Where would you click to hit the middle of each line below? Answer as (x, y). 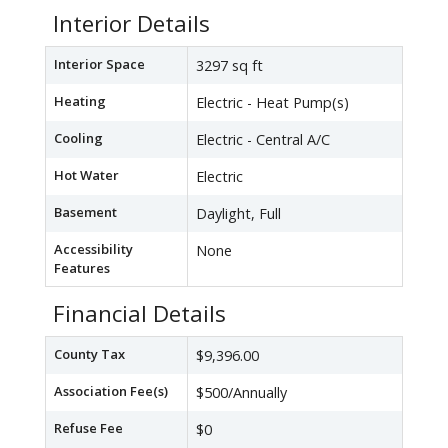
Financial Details (139, 314)
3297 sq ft (229, 66)
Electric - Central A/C (263, 140)
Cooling (78, 138)
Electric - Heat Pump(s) (272, 103)
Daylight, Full (238, 214)
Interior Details (131, 24)
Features (82, 268)
